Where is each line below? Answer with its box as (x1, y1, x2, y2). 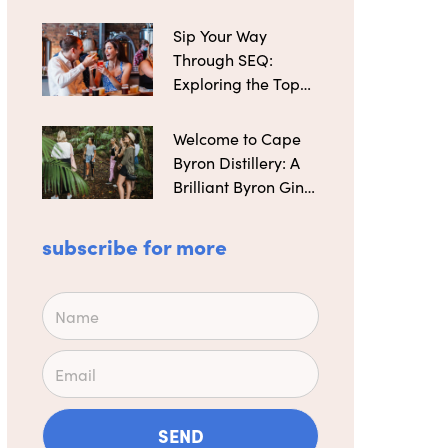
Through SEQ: (172, 47, 273, 70)
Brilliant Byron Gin (172, 175, 304, 198)
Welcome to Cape (172, 127, 301, 150)
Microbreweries (172, 95, 287, 118)
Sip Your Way (172, 23, 267, 46)
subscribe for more (41, 231, 227, 261)
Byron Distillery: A (172, 151, 300, 174)
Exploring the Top (172, 71, 300, 94)
